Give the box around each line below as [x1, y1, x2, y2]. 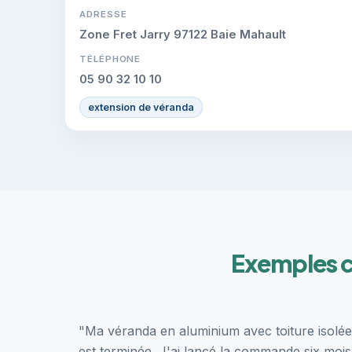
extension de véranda [88, 101, 194, 113]
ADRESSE [79, 8, 127, 20]
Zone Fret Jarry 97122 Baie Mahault [79, 27, 286, 42]
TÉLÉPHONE [79, 53, 141, 64]
